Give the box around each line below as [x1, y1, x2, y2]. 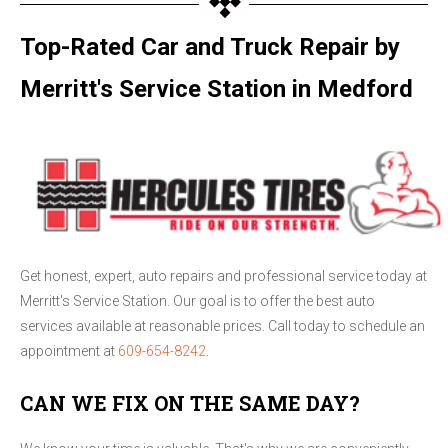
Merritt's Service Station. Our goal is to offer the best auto [20, 293, 375, 310]
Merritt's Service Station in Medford [20, 74, 413, 103]
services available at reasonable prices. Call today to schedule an [20, 318, 425, 335]
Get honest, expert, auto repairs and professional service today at [20, 268, 427, 285]
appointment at [20, 343, 118, 360]
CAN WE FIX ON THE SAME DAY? [20, 390, 360, 417]
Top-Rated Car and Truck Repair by [20, 32, 400, 61]
